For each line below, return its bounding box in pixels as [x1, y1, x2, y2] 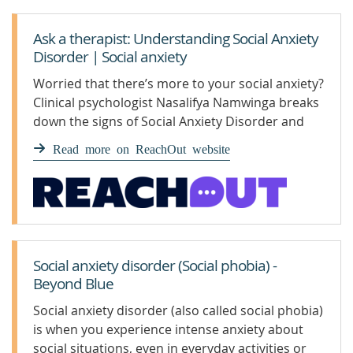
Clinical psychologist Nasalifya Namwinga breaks [33, 94, 319, 111]
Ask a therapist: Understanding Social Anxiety [33, 28, 318, 49]
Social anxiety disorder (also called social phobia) [33, 302, 323, 319]
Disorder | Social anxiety [33, 46, 187, 67]
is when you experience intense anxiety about [33, 321, 303, 338]
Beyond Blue [33, 273, 113, 294]
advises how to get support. [33, 132, 198, 149]
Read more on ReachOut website [53, 142, 230, 154]
